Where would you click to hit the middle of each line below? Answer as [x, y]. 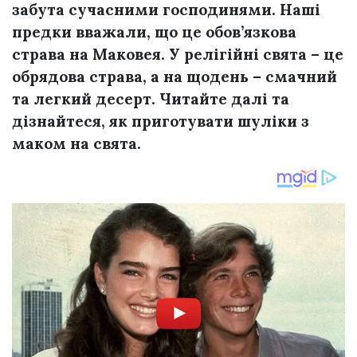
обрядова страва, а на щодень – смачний [175, 77]
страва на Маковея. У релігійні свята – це [178, 55]
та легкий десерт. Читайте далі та [151, 99]
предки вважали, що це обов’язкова [154, 32]
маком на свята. [76, 144]
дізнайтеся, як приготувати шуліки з [161, 122]
